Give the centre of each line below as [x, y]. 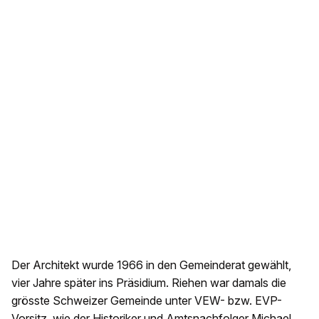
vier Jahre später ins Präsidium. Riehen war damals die [149, 283]
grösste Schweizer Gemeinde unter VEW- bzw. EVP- [147, 300]
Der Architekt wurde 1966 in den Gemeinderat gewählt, [151, 265]
